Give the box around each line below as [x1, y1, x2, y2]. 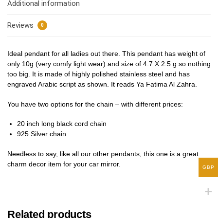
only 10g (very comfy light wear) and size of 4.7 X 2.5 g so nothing [7, 60, 211, 68]
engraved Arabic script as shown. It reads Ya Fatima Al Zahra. [7, 80, 197, 89]
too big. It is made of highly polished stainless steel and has [7, 70, 190, 78]
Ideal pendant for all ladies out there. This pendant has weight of [7, 50, 205, 58]
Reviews [7, 21, 36, 30]
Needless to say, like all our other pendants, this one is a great [7, 150, 199, 158]
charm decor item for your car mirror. [7, 160, 121, 168]
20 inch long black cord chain [17, 120, 107, 128]
